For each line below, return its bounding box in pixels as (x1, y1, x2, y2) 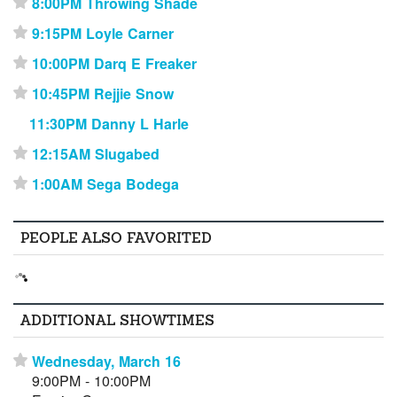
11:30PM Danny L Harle (29, 113, 190, 134)
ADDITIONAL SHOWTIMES (20, 310, 215, 330)
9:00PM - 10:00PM (32, 370, 152, 391)
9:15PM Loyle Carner (32, 22, 175, 43)
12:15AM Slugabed (32, 143, 160, 164)
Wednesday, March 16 (32, 350, 182, 371)
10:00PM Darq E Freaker (32, 52, 198, 74)
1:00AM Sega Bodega (32, 173, 180, 194)
